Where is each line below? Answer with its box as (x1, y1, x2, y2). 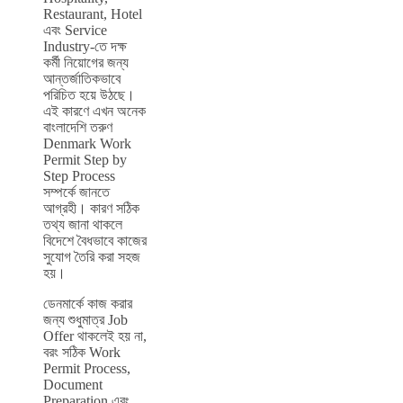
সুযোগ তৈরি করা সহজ (43, 249, 140, 265)
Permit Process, (43, 361, 130, 377)
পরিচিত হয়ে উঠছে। (43, 87, 135, 103)
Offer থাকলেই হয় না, (43, 328, 147, 345)
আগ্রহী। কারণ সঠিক (43, 201, 139, 217)
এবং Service (43, 22, 107, 39)
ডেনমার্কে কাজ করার (43, 296, 132, 312)
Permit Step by (43, 152, 127, 168)
